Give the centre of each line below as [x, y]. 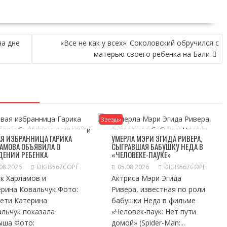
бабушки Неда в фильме [154, 200]
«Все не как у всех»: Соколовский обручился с [140, 43]
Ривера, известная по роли [159, 189]
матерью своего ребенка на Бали [152, 54]
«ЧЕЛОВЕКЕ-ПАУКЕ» [141, 155]
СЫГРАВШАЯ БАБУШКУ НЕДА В [158, 146]
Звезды [111, 119]
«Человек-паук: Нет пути [154, 212]
